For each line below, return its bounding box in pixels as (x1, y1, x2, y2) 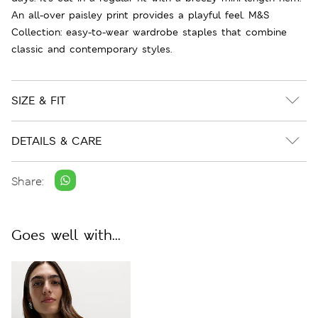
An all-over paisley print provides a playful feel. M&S (11, 8, 269, 21)
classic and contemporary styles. (11, 42, 172, 55)
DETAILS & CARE (11, 133, 102, 148)
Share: (11, 174, 44, 190)
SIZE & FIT (11, 92, 65, 108)
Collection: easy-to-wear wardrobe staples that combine (11, 25, 287, 38)
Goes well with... (11, 225, 121, 244)
